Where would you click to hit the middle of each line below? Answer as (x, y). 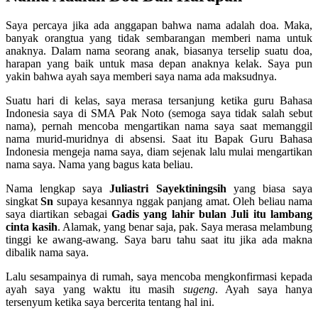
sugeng (195, 290)
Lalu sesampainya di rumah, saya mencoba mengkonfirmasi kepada (159, 277)
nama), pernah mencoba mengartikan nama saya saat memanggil (159, 126)
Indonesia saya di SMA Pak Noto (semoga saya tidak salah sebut (159, 114)
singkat (23, 202)
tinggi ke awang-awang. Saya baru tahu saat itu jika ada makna (159, 240)
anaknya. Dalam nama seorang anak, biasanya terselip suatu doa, (159, 51)
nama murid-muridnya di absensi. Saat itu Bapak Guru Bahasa (159, 139)
